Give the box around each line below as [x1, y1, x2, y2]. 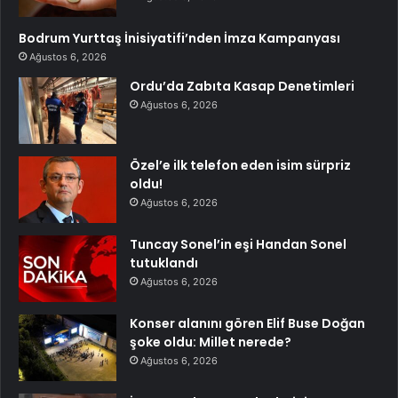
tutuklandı [130, 254, 198, 273]
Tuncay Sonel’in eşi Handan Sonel [130, 235, 346, 254]
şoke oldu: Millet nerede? [130, 333, 291, 352]
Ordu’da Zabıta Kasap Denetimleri [130, 77, 354, 96]
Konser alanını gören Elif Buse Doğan [130, 314, 365, 333]
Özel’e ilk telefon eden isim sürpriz [130, 156, 351, 175]
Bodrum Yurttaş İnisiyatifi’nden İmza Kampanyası [19, 29, 340, 48]
